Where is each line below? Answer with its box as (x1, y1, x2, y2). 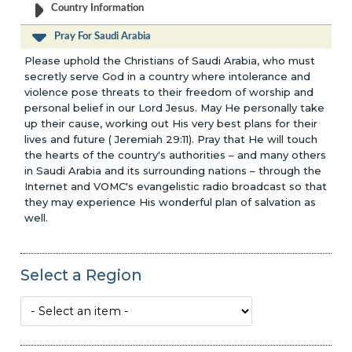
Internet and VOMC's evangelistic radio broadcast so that (24, 179, 328, 192)
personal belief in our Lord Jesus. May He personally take (24, 101, 325, 114)
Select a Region (20, 265, 143, 284)
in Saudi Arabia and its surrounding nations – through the (24, 163, 322, 177)
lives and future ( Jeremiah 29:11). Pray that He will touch (24, 132, 318, 145)
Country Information (51, 2, 145, 13)
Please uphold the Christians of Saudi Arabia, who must (24, 53, 316, 67)
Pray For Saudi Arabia (54, 31, 152, 42)
